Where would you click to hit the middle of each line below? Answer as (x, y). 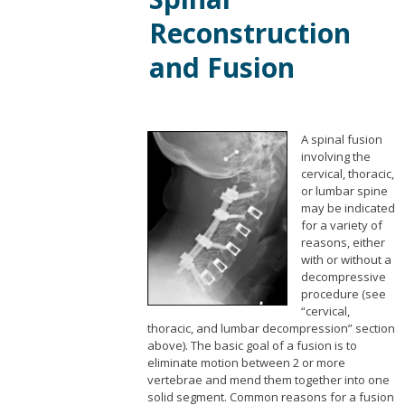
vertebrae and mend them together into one (268, 380)
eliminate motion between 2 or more (246, 363)
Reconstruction (250, 33)
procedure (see (343, 294)
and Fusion (221, 67)
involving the (335, 157)
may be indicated (348, 208)
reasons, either (343, 243)
